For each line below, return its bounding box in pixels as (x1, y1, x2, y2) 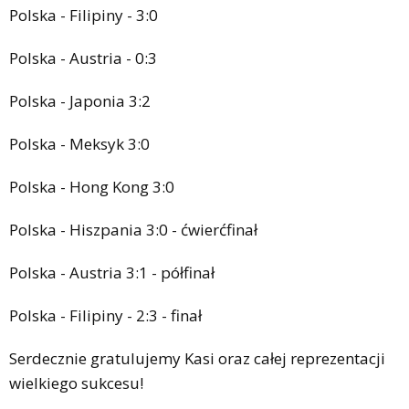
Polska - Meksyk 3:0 (9, 132, 150, 154)
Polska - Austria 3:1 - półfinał (9, 261, 215, 283)
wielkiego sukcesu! (9, 372, 143, 393)
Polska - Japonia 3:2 (9, 89, 151, 111)
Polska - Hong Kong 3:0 (9, 175, 174, 197)
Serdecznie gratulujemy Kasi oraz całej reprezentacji (9, 347, 385, 369)
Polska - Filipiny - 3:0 (9, 4, 158, 26)
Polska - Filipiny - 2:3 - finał (9, 304, 202, 326)
